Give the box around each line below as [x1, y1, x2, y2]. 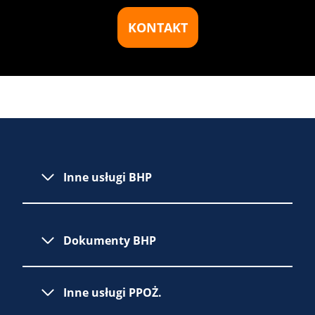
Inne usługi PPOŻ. [63, 284, 162, 300]
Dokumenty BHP [63, 232, 156, 248]
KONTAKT [127, 18, 188, 36]
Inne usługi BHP [63, 169, 152, 185]
